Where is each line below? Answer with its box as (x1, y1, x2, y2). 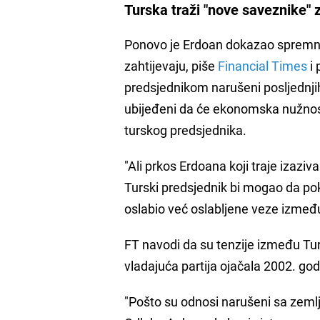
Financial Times (218, 56, 308, 74)
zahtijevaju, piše (124, 56, 219, 74)
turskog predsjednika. (124, 121, 247, 139)
